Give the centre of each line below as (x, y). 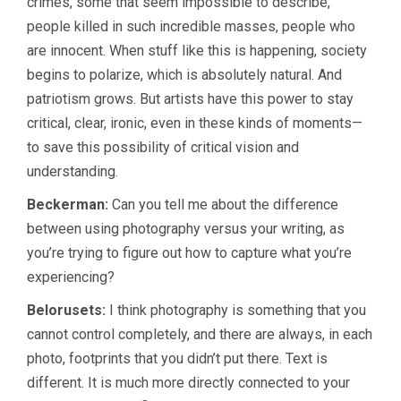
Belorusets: (66, 311)
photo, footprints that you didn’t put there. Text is (177, 359)
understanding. (73, 172)
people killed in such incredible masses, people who (191, 27)
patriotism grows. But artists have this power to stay (190, 99)
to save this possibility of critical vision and (163, 148)
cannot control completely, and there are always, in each (200, 335)
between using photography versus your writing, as (186, 229)
